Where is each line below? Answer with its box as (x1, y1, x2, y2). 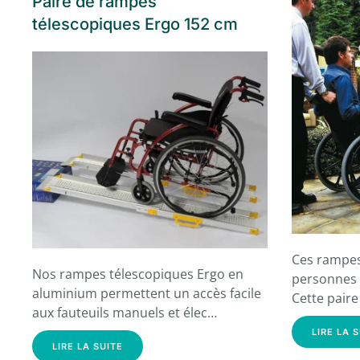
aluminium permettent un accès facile (32, 284, 261, 302)
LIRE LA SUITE (52, 340, 123, 352)
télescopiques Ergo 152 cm (32, 14, 238, 34)
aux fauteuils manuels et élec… (32, 303, 217, 321)
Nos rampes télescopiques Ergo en (32, 264, 243, 283)
